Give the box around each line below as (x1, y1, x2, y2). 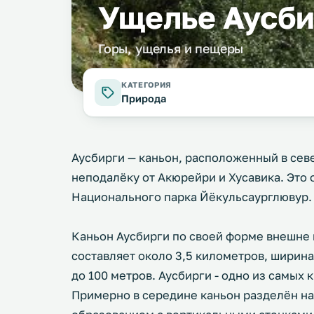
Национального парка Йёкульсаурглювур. (71, 190, 312, 204)
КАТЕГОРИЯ (121, 80, 172, 89)
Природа (121, 93, 166, 104)
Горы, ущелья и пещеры (98, 41, 244, 56)
